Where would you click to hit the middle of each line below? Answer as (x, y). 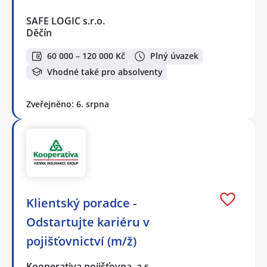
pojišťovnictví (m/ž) (81, 241)
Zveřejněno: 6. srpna (68, 104)
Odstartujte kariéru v (88, 222)
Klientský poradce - (81, 203)
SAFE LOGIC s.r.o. (66, 21)
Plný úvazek (174, 56)
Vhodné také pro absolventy (105, 72)
